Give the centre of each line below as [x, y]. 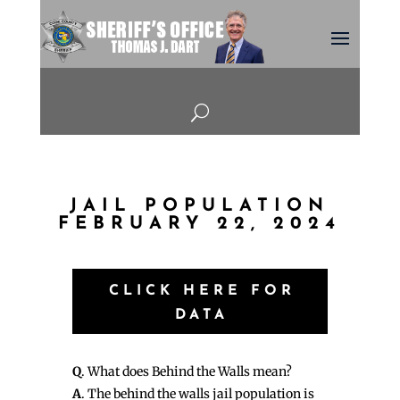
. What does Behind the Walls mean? [186, 372]
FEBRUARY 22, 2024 [200, 225]
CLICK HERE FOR [202, 292]
